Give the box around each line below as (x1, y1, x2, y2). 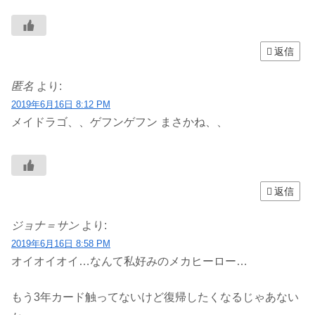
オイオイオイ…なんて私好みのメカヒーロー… (11, 255, 247, 268)
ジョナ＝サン (11, 219, 79, 232)
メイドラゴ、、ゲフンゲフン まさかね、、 (11, 115, 228, 128)
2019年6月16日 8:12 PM (11, 98, 110, 110)
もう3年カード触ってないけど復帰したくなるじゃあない (11, 290, 299, 303)
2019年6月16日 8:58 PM (11, 238, 110, 250)
